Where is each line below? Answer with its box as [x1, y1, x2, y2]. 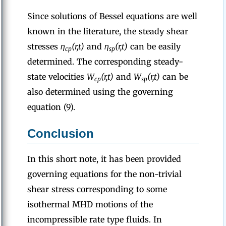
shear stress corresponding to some [27, 184, 167, 195]
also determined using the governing [27, 87, 173, 97]
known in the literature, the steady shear [27, 26, 188, 37]
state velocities [27, 72, 87, 82]
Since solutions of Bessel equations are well [27, 11, 197, 22]
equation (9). [27, 102, 75, 112]
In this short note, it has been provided [27, 154, 181, 164]
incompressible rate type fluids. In [27, 214, 162, 225]
